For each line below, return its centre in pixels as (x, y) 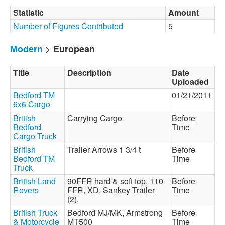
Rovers (26, 190)
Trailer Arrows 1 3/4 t (106, 149)
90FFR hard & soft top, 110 (115, 181)
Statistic (28, 12)
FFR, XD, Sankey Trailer (111, 190)
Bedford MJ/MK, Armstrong (115, 213)
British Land (34, 181)
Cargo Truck (35, 136)
